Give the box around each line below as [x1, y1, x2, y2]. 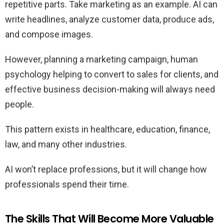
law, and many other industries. [5, 139, 127, 150]
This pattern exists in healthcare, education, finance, [5, 124, 210, 135]
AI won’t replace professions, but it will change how [5, 164, 207, 175]
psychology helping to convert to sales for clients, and [5, 69, 218, 80]
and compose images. [5, 29, 93, 40]
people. [5, 99, 34, 110]
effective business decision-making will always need [5, 84, 215, 95]
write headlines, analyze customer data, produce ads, [5, 14, 214, 25]
